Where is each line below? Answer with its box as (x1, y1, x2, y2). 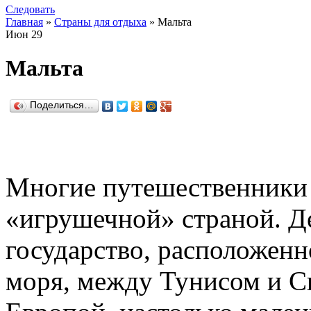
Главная (6, 16, 43, 28)
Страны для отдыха (54, 16, 146, 28)
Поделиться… (30, 99, 94, 110)
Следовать (6, 3, 55, 15)
